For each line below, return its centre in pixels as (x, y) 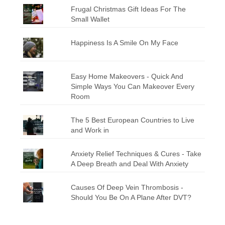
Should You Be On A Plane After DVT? (131, 197)
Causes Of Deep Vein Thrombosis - (127, 187)
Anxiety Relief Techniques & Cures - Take (136, 153)
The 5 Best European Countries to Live (132, 120)
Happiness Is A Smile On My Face (124, 42)
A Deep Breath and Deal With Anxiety (129, 163)
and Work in (91, 130)
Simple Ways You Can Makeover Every (132, 86)
